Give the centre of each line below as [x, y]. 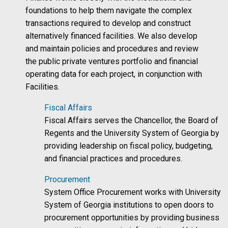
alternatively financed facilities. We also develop [111, 36]
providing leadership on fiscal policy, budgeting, [129, 146]
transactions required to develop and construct [108, 23]
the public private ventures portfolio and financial [112, 61]
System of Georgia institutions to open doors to [129, 205]
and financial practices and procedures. [113, 158]
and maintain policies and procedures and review [112, 48]
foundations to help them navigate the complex [109, 10]
